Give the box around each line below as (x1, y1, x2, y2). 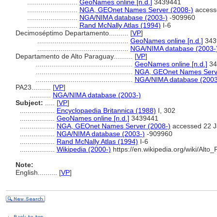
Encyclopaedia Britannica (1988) (57, 107, 156, 114)
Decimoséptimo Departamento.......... (15, 29, 130, 37)
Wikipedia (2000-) (57, 145, 111, 153)
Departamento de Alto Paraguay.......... (15, 52, 135, 60)
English (15, 169, 38, 176)
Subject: (15, 99, 43, 107)
